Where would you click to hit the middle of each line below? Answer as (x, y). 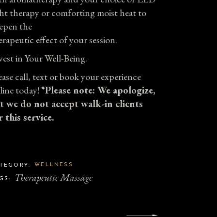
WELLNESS (54, 165)
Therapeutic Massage (54, 177)
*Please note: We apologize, (98, 90)
